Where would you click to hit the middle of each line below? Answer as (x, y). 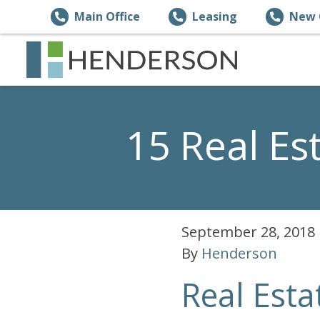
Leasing (215, 16)
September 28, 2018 (248, 232)
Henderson (239, 253)
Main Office (107, 16)
